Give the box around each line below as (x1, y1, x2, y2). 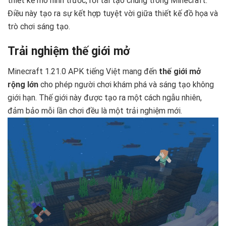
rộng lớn (8, 79, 38, 89)
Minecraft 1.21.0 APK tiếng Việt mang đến (8, 66, 159, 76)
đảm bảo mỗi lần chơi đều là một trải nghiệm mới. (8, 105, 182, 116)
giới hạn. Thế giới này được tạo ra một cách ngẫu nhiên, (8, 92, 202, 102)
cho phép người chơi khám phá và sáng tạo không (38, 79, 214, 89)
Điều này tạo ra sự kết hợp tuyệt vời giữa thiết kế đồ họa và (8, 8, 218, 18)
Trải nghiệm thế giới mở (8, 44, 130, 59)
